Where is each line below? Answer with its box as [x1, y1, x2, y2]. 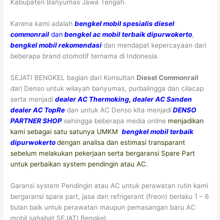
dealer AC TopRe [10, 106, 65, 114]
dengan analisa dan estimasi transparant [57, 138, 186, 146]
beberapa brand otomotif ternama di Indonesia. [10, 52, 160, 60]
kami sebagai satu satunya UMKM [10, 127, 122, 136]
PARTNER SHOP [10, 116, 62, 125]
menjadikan [166, 116, 204, 125]
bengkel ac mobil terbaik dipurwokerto [63, 30, 192, 38]
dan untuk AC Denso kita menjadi [67, 106, 172, 114]
